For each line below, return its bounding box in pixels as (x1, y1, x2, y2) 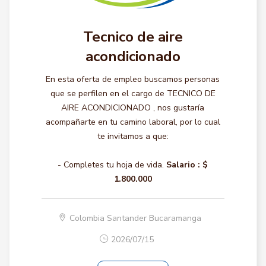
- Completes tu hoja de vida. (58, 159, 164, 170)
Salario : (166, 159, 201, 170)
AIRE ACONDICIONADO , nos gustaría (61, 102, 205, 113)
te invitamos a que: (97, 131, 169, 142)
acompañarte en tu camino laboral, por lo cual (45, 116, 220, 128)
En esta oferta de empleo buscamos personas (46, 74, 220, 85)
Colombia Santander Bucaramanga (69, 213, 202, 224)
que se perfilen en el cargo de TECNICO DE (50, 88, 216, 99)
